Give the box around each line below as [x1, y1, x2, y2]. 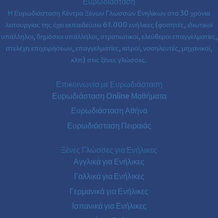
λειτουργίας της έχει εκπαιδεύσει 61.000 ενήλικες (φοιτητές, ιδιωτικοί [5, 20, 213, 30]
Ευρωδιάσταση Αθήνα [71, 106, 147, 116]
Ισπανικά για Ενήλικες [72, 201, 146, 211]
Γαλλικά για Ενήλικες [73, 171, 145, 182]
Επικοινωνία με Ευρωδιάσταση [55, 79, 163, 90]
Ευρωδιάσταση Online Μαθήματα [52, 91, 166, 101]
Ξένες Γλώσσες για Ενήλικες [61, 145, 157, 155]
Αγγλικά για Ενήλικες [73, 156, 145, 166]
